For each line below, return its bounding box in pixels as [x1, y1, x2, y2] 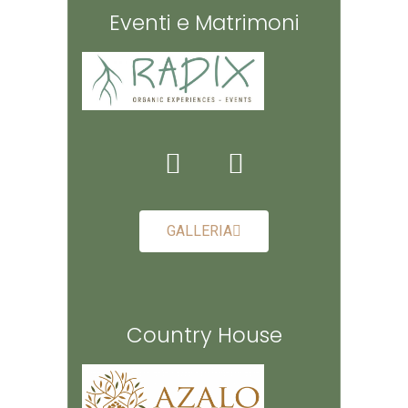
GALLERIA [167, 222, 232, 240]
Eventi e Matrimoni [108, 8, 300, 37]
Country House [126, 321, 282, 351]
